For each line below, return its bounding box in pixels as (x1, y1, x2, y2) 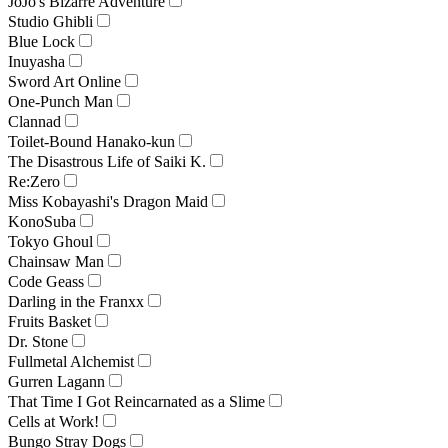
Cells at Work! (8, 412, 99, 430)
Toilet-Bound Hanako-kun (8, 132, 175, 150)
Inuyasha (8, 52, 65, 70)
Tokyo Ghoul (8, 232, 93, 250)
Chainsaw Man (8, 252, 104, 270)
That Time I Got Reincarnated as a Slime (8, 392, 265, 410)
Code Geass (8, 272, 84, 290)
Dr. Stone (8, 332, 68, 350)
